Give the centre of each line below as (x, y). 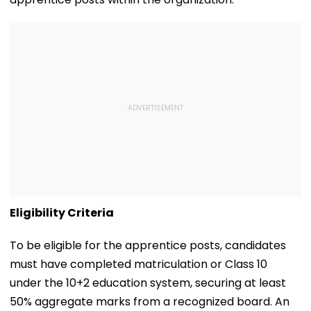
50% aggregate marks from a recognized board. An (150, 301)
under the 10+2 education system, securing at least (148, 283)
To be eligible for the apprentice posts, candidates (148, 245)
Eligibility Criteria (62, 212)
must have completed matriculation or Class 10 (138, 264)
